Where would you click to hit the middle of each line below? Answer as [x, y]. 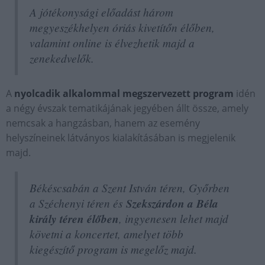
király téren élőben [74, 218]
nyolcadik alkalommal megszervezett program [124, 93]
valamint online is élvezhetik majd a [112, 42]
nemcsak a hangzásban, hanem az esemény [103, 123]
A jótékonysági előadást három [101, 12]
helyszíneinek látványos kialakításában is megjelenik [121, 138]
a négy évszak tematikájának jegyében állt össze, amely [127, 108]
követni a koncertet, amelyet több [106, 233]
